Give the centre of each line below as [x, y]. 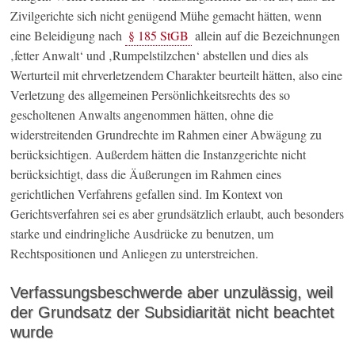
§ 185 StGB [159, 36]
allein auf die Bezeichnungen [266, 36]
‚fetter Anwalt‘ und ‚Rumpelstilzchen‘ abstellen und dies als [160, 55]
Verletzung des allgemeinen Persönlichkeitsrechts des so [151, 95]
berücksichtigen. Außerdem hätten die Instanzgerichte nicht [158, 155]
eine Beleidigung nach [68, 36]
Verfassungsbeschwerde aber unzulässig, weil [172, 293]
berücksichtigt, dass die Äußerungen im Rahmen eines [146, 174]
